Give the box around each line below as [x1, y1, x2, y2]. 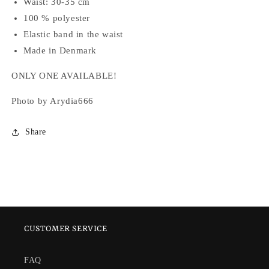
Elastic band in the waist [23, 29, 123, 40]
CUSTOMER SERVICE [24, 224, 107, 234]
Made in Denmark [23, 46, 97, 56]
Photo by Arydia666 [11, 96, 94, 106]
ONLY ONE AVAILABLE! [11, 71, 117, 81]
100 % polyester [23, 13, 90, 23]
